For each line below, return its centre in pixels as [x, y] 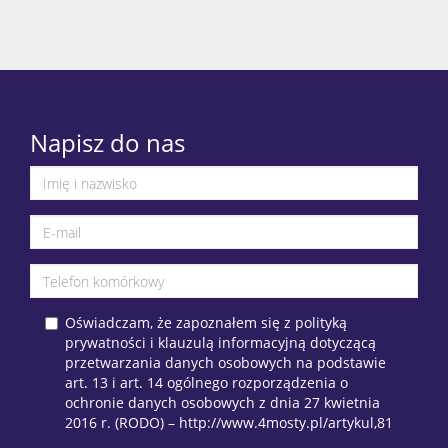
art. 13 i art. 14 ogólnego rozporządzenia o [206, 383]
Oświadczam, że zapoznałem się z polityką [206, 323]
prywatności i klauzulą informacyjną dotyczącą [220, 343]
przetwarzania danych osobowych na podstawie [225, 363]
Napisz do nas [107, 143]
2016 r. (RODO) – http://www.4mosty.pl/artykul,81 [229, 423]
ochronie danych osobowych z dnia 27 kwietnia [222, 403]
